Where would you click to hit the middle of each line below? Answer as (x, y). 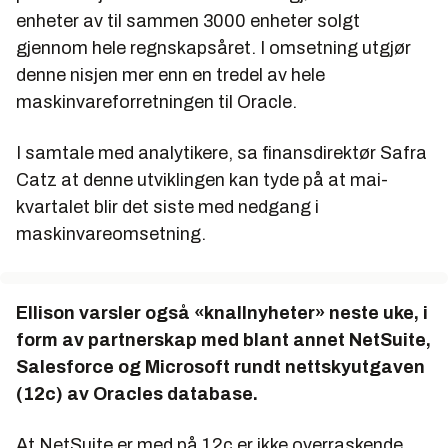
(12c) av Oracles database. (137, 393)
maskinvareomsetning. (111, 233)
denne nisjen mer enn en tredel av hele (170, 74)
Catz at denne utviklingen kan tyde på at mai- (202, 179)
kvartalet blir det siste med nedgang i (167, 206)
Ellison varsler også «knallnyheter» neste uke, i (222, 312)
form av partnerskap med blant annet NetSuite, (223, 339)
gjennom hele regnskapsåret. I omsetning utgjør (213, 47)
